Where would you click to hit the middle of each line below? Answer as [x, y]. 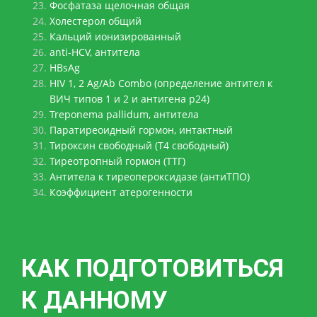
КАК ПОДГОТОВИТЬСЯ [152, 269]
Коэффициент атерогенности [121, 192]
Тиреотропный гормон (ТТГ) [117, 161]
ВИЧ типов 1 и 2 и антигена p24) [129, 99]
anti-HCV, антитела [95, 52]
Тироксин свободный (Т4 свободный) [139, 146]
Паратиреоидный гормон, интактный [141, 130]
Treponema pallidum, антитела [124, 115]
